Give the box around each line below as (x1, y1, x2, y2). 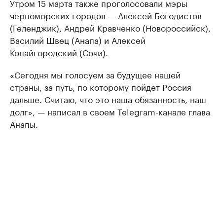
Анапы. (10, 117, 38, 130)
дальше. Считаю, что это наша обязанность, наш (10, 92, 206, 105)
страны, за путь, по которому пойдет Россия (10, 80, 191, 93)
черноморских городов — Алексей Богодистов (10, 8, 202, 21)
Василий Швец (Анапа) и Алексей (10, 33, 146, 46)
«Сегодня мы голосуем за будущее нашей (10, 68, 181, 80)
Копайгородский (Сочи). (10, 45, 108, 58)
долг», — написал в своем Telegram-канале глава (10, 105, 210, 117)
